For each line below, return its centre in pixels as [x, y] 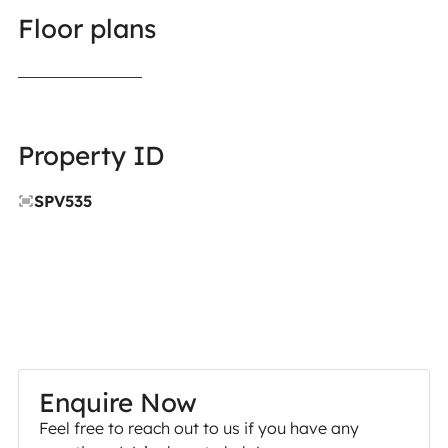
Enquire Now [117, 403]
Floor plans [86, 29]
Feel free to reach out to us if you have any [198, 428]
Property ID [90, 156]
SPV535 [62, 201]
